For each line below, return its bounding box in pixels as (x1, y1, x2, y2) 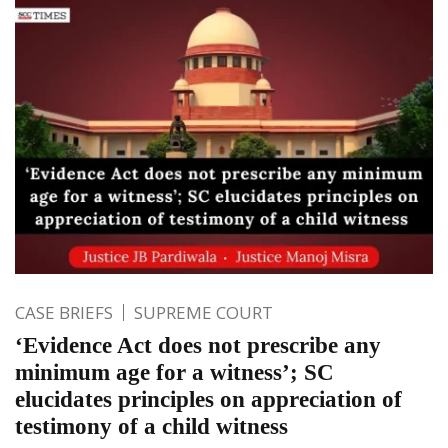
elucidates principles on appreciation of (15, 387, 402, 413)
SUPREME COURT (134, 301, 273, 325)
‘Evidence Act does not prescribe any (15, 333, 381, 359)
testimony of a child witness (15, 414, 288, 440)
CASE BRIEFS (15, 301, 113, 325)
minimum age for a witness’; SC (15, 360, 334, 386)
